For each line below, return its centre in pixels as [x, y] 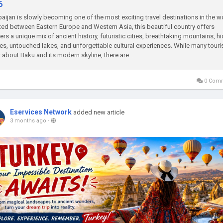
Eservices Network [41, 112]
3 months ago [28, 121]
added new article [99, 112]
